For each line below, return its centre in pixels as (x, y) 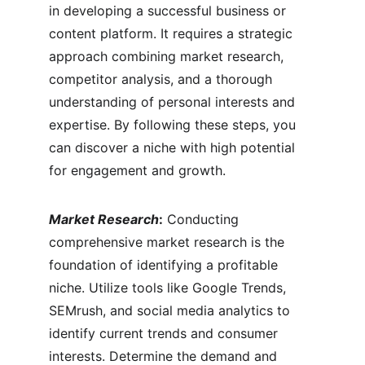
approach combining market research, (168, 56)
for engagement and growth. (137, 170)
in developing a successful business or (169, 11)
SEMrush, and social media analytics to (172, 310)
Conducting (203, 219)
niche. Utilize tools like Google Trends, (169, 288)
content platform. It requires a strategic (173, 33)
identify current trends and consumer (165, 333)
